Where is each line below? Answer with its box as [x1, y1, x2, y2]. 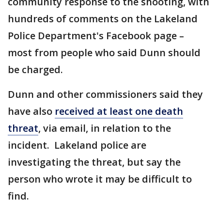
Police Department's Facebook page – [8, 29, 184, 42]
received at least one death [55, 105, 183, 118]
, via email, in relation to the [38, 122, 171, 135]
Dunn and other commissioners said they [8, 88, 203, 101]
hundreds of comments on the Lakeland [8, 12, 198, 25]
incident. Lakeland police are [8, 139, 146, 152]
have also [8, 105, 55, 118]
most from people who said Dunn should [8, 46, 201, 59]
